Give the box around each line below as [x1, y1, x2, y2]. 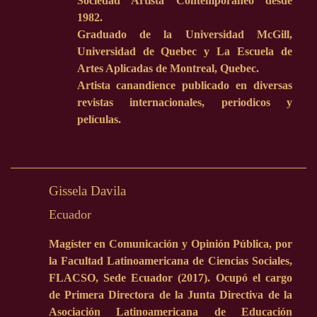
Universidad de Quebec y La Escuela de [76, 45, 292, 57]
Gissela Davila [48, 183, 126, 198]
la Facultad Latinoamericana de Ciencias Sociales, [48, 255, 292, 267]
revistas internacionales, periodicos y [76, 96, 292, 108]
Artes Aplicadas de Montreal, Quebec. [76, 62, 259, 74]
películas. [76, 113, 121, 125]
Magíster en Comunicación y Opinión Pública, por [48, 238, 292, 250]
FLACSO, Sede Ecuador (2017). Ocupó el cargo [48, 272, 292, 284]
